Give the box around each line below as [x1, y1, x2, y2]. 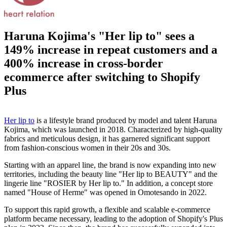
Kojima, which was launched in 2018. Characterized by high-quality [4, 125, 222, 134]
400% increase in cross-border [4, 56, 163, 70]
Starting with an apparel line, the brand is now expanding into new [4, 160, 216, 169]
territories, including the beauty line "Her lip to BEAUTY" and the [4, 169, 217, 178]
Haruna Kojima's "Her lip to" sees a [4, 29, 195, 43]
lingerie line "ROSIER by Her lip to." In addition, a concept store [4, 178, 213, 187]
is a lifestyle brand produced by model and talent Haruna [34, 116, 217, 125]
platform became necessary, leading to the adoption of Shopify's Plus [4, 214, 223, 223]
